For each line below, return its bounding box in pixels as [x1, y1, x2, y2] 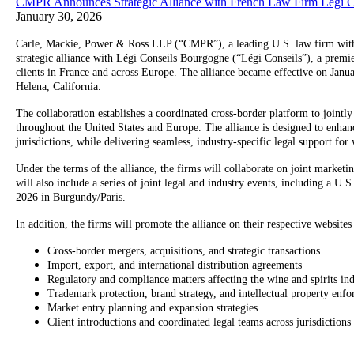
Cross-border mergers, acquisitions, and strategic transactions [47, 245, 320, 258]
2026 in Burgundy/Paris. [16, 191, 126, 204]
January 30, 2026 [16, 9, 102, 24]
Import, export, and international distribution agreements [47, 259, 302, 272]
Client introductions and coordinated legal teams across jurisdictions [47, 316, 351, 329]
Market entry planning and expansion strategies [47, 302, 258, 314]
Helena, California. [16, 81, 101, 93]
